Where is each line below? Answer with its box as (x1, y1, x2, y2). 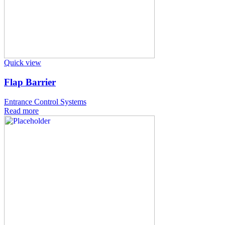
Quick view (4, 58, 41, 67)
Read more (4, 106, 39, 115)
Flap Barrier (4, 77, 56, 88)
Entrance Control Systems (4, 97, 86, 106)
